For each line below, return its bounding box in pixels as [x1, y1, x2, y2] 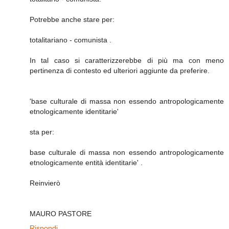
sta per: [30, 127, 54, 136]
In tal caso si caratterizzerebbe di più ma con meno [30, 56, 224, 64]
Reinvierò [30, 178, 60, 187]
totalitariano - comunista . [30, 35, 111, 44]
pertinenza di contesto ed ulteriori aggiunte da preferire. [30, 66, 210, 75]
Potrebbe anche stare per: [30, 15, 114, 24]
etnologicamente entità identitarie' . [30, 158, 143, 167]
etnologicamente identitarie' [30, 107, 119, 116]
